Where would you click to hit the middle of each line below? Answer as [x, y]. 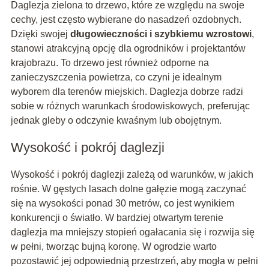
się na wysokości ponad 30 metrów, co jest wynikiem [122, 203]
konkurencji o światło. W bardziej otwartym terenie [117, 217]
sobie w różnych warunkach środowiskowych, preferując [130, 106]
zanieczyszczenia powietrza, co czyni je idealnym [116, 77]
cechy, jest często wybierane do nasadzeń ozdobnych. [126, 19]
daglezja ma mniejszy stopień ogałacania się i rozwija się [132, 232]
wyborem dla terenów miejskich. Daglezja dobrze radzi [127, 91]
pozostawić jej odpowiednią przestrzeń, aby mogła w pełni [134, 261]
